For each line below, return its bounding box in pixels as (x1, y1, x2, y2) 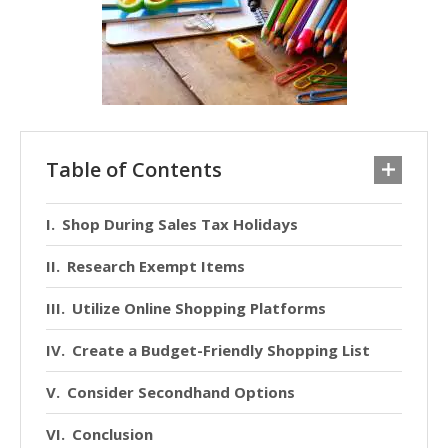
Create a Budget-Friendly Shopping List (72, 339, 370, 360)
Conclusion (72, 423, 153, 444)
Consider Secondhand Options (67, 381, 295, 402)
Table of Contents (46, 155, 222, 183)
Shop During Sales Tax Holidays (62, 213, 298, 234)
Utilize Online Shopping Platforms (72, 297, 326, 318)
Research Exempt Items (67, 255, 245, 276)
